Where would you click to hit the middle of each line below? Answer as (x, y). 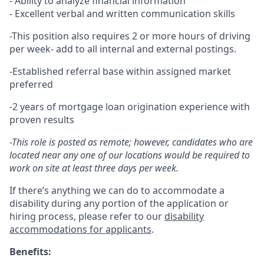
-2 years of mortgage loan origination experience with (130, 107)
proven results (42, 120)
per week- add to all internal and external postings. (123, 49)
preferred (31, 84)
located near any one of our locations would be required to (130, 155)
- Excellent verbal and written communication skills (122, 14)
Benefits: (30, 252)
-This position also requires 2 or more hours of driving (130, 36)
